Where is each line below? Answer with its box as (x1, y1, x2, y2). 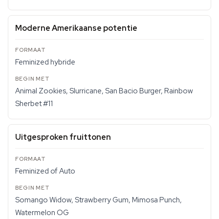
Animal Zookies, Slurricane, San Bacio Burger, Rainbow (15, 86, 193, 96)
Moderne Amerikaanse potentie (15, 23, 137, 33)
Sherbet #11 (15, 99, 53, 109)
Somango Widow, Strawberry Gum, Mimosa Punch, (15, 195, 182, 205)
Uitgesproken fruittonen (15, 132, 111, 142)
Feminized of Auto (15, 166, 75, 176)
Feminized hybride (15, 57, 75, 67)
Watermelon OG (15, 208, 69, 218)
